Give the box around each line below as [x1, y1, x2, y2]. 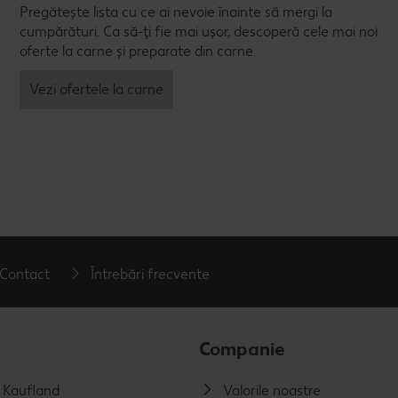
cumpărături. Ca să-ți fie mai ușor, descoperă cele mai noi [20, 23, 378, 41]
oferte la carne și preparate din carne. [20, 43, 256, 60]
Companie [199, 338, 285, 361]
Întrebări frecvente [91, 265, 211, 283]
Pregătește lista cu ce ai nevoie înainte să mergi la [20, 4, 332, 21]
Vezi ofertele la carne [29, 81, 163, 99]
